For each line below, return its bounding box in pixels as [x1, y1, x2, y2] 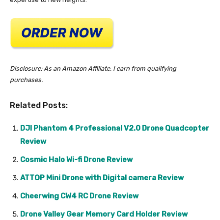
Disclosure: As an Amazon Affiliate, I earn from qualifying [10, 64, 176, 72]
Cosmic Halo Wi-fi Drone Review [20, 155, 133, 164]
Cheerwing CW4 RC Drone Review [20, 191, 138, 200]
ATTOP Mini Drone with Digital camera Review [20, 173, 184, 182]
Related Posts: [10, 100, 68, 110]
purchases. [10, 76, 43, 83]
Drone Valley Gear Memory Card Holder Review [20, 209, 188, 219]
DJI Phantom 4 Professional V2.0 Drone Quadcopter [20, 123, 209, 133]
